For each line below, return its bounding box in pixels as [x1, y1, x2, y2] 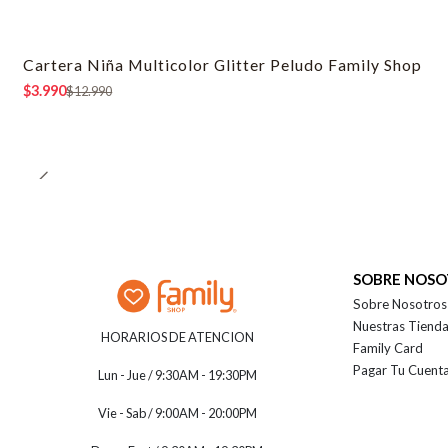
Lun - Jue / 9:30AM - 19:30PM [97, 366, 257, 383]
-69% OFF [42, 66, 88, 79]
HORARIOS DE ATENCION [100, 328, 254, 345]
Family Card [353, 339, 424, 356]
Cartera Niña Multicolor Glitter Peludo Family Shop [23, 54, 423, 74]
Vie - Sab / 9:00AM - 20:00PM [97, 404, 257, 421]
